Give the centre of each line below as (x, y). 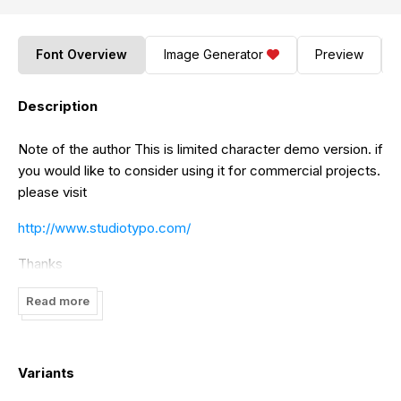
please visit (52, 192)
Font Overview (82, 55)
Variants (46, 372)
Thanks (40, 263)
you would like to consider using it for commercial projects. (199, 170)
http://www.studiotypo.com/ (104, 227)
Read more (58, 300)
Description (58, 106)
